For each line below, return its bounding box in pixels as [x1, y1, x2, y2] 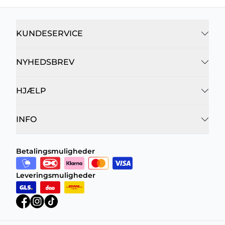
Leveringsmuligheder [16, 171, 95, 180]
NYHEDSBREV [16, 57, 74, 67]
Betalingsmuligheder [16, 147, 95, 156]
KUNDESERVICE [16, 29, 83, 38]
